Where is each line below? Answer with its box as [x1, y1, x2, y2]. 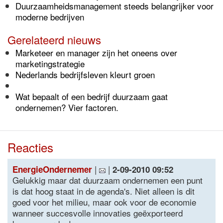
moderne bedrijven [15, 10, 84, 23]
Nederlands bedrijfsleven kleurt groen [15, 68, 155, 81]
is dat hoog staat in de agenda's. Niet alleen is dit [12, 185, 195, 197]
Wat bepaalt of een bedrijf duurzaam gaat [15, 90, 168, 103]
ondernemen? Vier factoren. [15, 101, 118, 113]
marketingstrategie [15, 57, 85, 70]
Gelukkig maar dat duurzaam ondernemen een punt [12, 174, 203, 186]
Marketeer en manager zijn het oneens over [15, 46, 177, 59]
